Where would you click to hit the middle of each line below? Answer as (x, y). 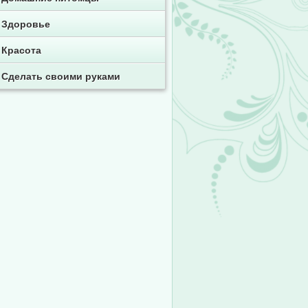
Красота (21, 50)
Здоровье (26, 24)
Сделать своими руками (61, 76)
